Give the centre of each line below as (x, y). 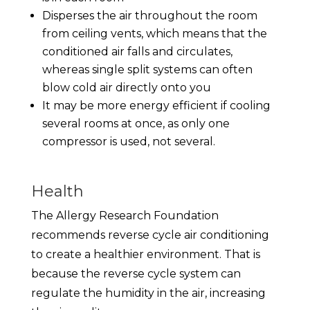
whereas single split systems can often (147, 70)
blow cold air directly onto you (126, 88)
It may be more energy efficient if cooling (156, 106)
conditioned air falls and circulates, (137, 52)
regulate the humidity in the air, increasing (148, 293)
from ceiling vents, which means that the (154, 34)
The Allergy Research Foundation (125, 216)
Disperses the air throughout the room (149, 16)
